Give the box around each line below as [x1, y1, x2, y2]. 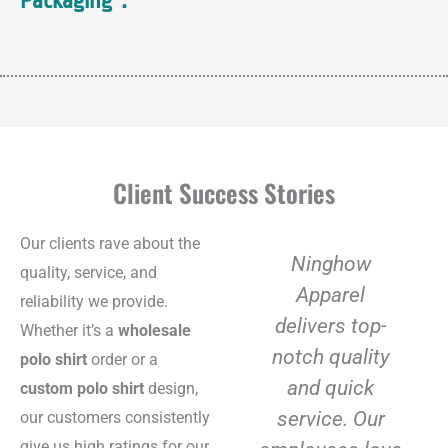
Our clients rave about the [20, 233, 200, 253]
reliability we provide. [20, 291, 168, 311]
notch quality [271, 344, 390, 369]
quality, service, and [20, 262, 157, 282]
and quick [287, 375, 375, 400]
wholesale [118, 320, 191, 340]
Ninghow [290, 251, 371, 276]
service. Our [276, 406, 385, 431]
